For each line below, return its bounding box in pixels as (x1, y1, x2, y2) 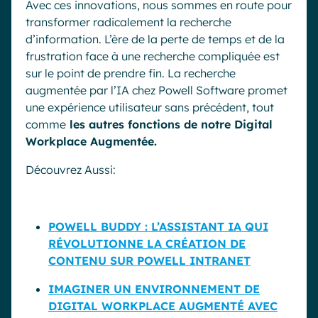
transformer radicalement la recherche (26, 15, 231, 30)
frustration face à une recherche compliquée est (26, 49, 280, 64)
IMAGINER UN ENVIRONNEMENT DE (48, 282, 260, 297)
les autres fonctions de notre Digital (66, 117, 273, 132)
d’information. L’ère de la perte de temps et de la (26, 32, 285, 47)
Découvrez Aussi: (26, 163, 116, 177)
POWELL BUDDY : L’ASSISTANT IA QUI (48, 219, 268, 234)
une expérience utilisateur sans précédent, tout (26, 100, 274, 115)
